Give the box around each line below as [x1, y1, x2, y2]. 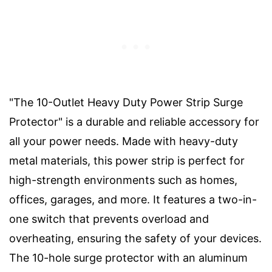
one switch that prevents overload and [9, 212, 209, 225]
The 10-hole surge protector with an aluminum [9, 251, 248, 264]
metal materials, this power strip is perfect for [9, 154, 245, 167]
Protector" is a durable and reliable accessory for [9, 115, 259, 128]
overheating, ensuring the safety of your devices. [9, 231, 262, 245]
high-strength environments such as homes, [9, 173, 237, 186]
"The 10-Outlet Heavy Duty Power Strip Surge [9, 95, 243, 109]
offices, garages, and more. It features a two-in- [9, 192, 257, 206]
